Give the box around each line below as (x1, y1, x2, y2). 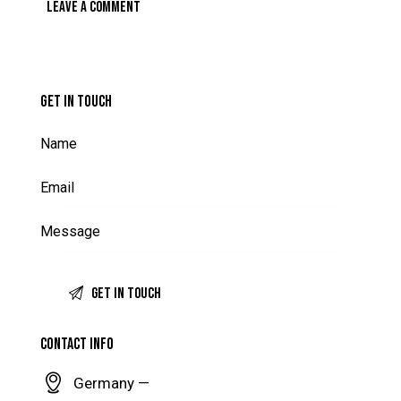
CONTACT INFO (40, 335, 114, 354)
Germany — (73, 374, 150, 393)
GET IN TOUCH (40, 92, 112, 112)
